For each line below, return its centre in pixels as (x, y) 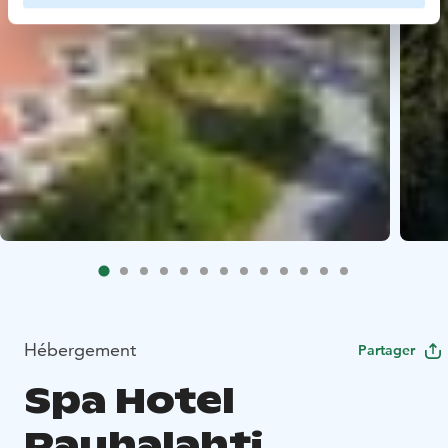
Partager (386, 349)
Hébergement (80, 349)
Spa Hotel (129, 400)
